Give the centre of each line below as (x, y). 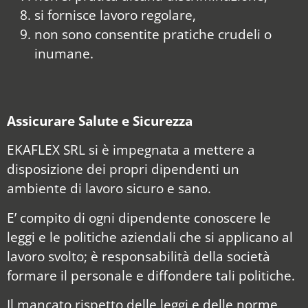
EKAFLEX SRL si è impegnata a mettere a (131, 150)
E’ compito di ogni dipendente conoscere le (139, 217)
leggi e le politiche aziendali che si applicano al (150, 236)
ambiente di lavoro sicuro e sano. (109, 188)
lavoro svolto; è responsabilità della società (139, 256)
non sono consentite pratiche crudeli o (153, 34)
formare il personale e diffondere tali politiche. (151, 275)
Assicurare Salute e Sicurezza (100, 120)
